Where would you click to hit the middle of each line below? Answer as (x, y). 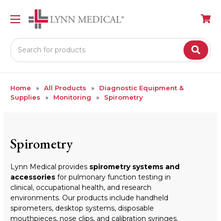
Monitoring (72, 97)
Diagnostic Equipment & (141, 88)
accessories (33, 177)
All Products (65, 88)
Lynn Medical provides (50, 166)
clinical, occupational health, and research (81, 187)
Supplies (25, 97)
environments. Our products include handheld (89, 198)
